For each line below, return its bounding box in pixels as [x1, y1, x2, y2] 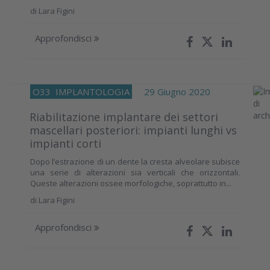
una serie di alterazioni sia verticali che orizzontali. [30, 166, 240, 178]
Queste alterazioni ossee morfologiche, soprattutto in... [30, 177, 231, 189]
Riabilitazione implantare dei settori [30, 109, 218, 124]
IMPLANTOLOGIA [55, 85, 130, 98]
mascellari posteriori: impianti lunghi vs [30, 122, 237, 137]
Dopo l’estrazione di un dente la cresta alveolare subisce [30, 155, 240, 167]
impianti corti [30, 136, 101, 151]
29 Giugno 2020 [132, 85, 210, 98]
